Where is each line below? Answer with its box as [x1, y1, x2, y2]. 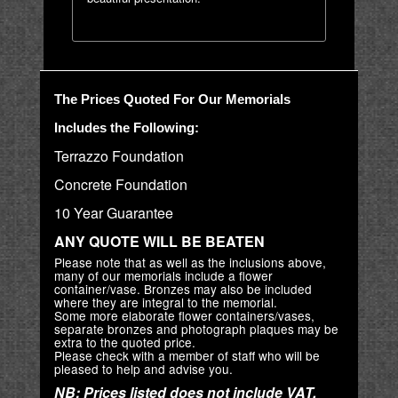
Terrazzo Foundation [53, 145, 184, 166]
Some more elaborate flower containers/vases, [53, 306, 314, 324]
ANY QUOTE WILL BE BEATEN [53, 230, 265, 251]
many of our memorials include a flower [53, 266, 273, 284]
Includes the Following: [53, 119, 199, 135]
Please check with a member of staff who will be [53, 346, 320, 364]
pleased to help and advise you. [53, 359, 233, 378]
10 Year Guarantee [53, 202, 173, 223]
